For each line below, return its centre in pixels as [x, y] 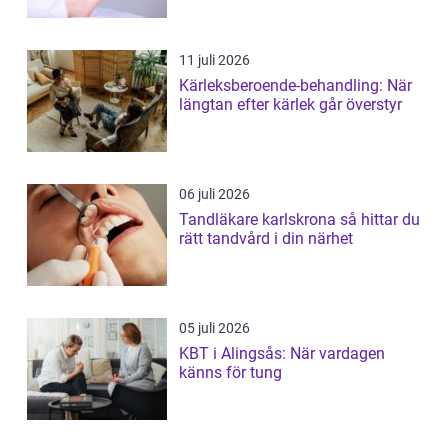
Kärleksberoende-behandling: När [295, 86]
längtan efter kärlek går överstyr [290, 105]
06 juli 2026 [214, 194]
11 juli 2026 [214, 60]
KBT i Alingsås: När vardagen [282, 354]
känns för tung [230, 373]
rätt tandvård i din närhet [266, 239]
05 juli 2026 [214, 328]
